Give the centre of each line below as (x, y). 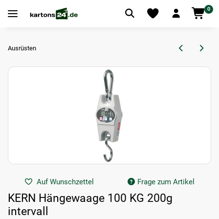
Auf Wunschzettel (66, 182)
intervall (28, 211)
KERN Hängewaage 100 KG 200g (90, 198)
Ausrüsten (22, 48)
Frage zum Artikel (166, 182)
